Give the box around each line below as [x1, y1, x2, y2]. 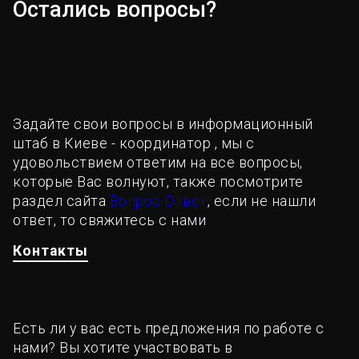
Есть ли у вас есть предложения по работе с [13, 320, 324, 337]
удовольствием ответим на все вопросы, [13, 154, 303, 171]
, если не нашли [207, 192, 316, 209]
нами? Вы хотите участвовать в [13, 339, 233, 356]
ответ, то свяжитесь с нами [13, 212, 206, 228]
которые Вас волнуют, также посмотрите [13, 173, 304, 190]
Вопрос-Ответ [109, 192, 208, 209]
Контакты [13, 243, 88, 260]
